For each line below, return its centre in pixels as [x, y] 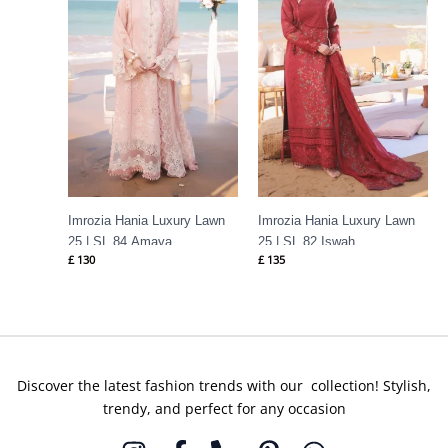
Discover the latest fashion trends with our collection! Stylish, [224, 386]
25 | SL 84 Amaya [120, 241]
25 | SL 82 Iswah [306, 241]
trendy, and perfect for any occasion [224, 409]
